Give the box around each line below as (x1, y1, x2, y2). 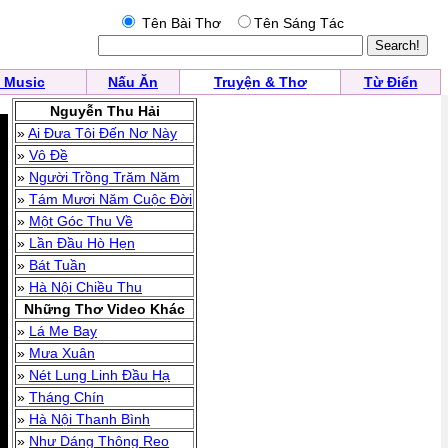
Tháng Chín (29, 389, 104, 405)
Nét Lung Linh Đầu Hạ (29, 367, 170, 383)
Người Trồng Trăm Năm (29, 169, 180, 185)
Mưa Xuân (29, 345, 95, 361)
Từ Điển (363, 74, 418, 90)
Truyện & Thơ (213, 74, 307, 90)
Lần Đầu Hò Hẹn (29, 235, 135, 251)
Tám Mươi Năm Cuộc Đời (29, 191, 192, 207)
